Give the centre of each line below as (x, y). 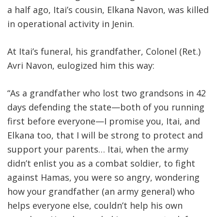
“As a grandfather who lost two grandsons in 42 (107, 93)
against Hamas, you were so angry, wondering (103, 178)
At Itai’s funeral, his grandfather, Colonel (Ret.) (104, 52)
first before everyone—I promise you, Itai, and (104, 121)
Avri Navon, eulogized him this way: (81, 66)
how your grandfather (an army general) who (101, 192)
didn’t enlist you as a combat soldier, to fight (101, 163)
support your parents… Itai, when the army (98, 149)
